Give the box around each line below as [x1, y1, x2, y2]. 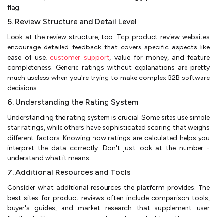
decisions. [7, 83, 38, 92]
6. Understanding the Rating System [7, 97, 138, 107]
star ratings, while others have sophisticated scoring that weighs [7, 123, 210, 132]
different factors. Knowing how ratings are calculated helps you [7, 133, 210, 142]
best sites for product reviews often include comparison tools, [7, 193, 210, 202]
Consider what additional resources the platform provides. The [7, 183, 210, 192]
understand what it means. [7, 154, 91, 162]
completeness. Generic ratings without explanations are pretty [7, 63, 210, 72]
